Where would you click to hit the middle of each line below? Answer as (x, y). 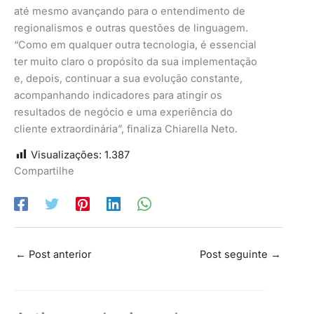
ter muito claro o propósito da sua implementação (136, 62)
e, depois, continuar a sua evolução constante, (128, 79)
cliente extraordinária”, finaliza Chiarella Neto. (126, 129)
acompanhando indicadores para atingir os (118, 96)
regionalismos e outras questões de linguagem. (131, 28)
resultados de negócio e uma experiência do (123, 112)
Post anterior (59, 255)
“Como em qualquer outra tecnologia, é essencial (135, 45)
